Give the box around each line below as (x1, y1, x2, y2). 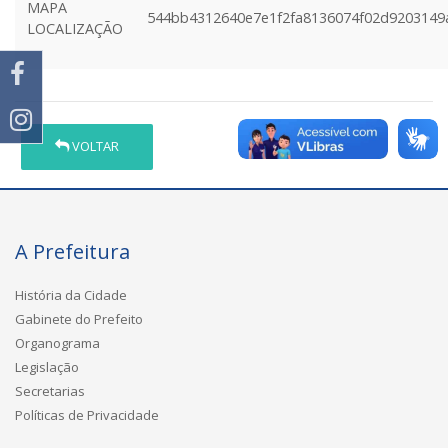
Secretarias (15, 381, 85, 400)
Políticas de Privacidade (15, 405, 159, 424)
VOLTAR (69, 137, 120, 156)
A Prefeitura (15, 237, 130, 265)
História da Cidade (15, 285, 127, 304)
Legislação (15, 357, 79, 376)
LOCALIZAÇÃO (27, 19, 123, 38)
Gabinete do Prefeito (15, 309, 143, 328)
